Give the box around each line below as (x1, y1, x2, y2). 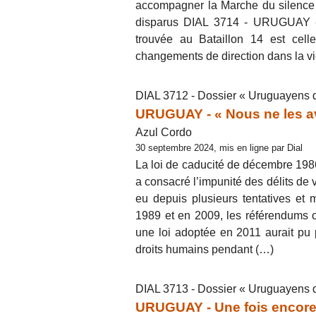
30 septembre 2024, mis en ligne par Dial (135, 142, 303, 153)
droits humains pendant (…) (135, 243, 274, 255)
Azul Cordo (135, 126, 192, 138)
